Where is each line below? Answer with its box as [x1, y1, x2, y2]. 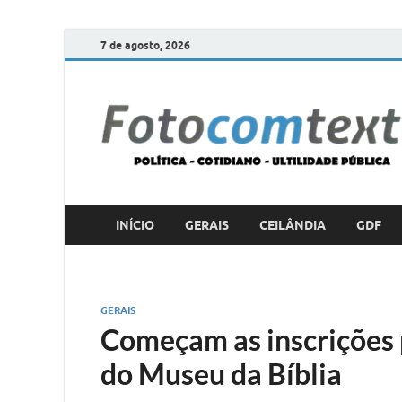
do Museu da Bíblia [100, 356, 342, 392]
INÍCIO [116, 217, 154, 232]
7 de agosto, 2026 [100, 38, 190, 52]
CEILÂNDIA [259, 217, 326, 232]
